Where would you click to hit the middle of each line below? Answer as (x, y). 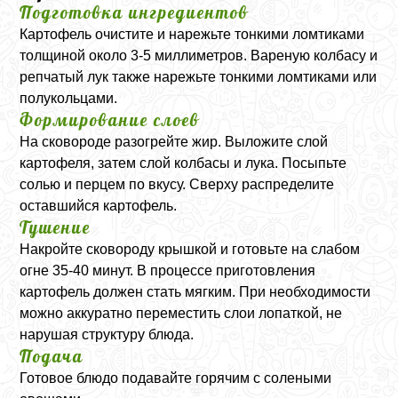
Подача (52, 356)
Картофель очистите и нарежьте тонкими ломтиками (192, 34)
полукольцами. (69, 98)
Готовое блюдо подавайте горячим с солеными (176, 378)
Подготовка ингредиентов (135, 12)
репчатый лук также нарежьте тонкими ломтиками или (199, 77)
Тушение (56, 227)
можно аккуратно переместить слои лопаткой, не (181, 313)
